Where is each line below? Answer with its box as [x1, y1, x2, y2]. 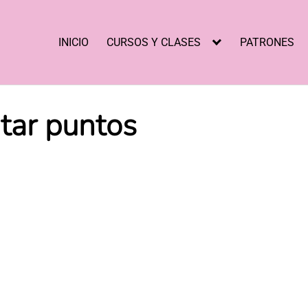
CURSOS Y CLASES [106, 35, 201, 49]
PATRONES [240, 35, 295, 49]
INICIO [58, 35, 89, 49]
